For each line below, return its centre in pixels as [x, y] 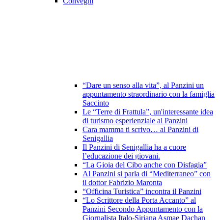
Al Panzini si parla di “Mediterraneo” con [147, 174]
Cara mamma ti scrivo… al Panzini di [140, 130]
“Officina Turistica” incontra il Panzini [142, 192]
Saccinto [96, 103]
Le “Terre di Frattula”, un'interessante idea [148, 112]
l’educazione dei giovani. [121, 156]
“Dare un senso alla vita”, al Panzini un [143, 85]
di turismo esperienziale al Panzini [135, 121]
